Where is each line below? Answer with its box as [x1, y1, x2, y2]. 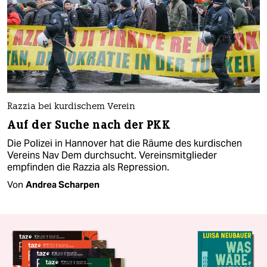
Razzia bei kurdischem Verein [7, 102, 135, 111]
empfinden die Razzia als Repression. [7, 160, 169, 173]
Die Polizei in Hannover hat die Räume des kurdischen [7, 136, 242, 150]
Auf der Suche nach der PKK [7, 117, 170, 132]
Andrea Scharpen [26, 178, 100, 190]
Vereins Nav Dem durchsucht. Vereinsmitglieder [7, 148, 217, 162]
